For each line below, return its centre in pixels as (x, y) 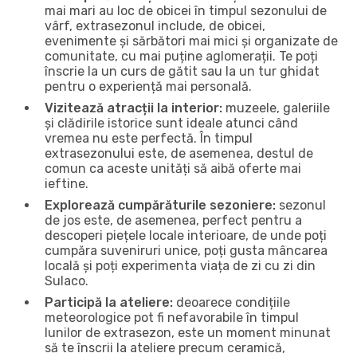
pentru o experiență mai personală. (148, 86)
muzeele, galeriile (276, 108)
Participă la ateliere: (109, 302)
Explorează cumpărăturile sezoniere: (160, 205)
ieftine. (67, 183)
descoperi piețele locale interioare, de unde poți (186, 235)
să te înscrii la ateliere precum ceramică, (165, 347)
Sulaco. (67, 280)
